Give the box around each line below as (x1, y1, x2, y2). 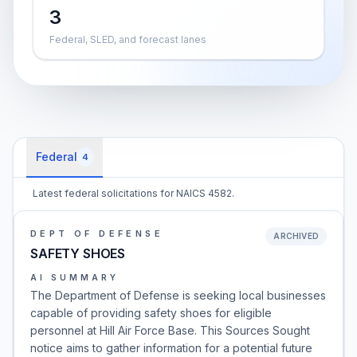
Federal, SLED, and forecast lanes (49, 33, 206, 45)
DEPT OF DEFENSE (30, 228, 163, 239)
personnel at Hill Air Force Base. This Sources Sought (30, 324, 310, 337)
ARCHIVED (273, 231, 319, 241)
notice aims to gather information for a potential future (30, 341, 312, 355)
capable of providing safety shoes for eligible (30, 306, 272, 320)
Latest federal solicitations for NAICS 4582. (33, 187, 234, 199)
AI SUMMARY (30, 273, 119, 282)
